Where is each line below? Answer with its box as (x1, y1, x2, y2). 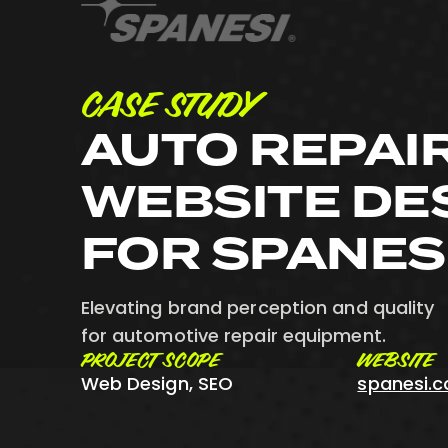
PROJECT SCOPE (80, 347, 221, 377)
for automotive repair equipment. (80, 323, 386, 353)
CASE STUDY (80, 82, 256, 132)
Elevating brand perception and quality (80, 295, 435, 325)
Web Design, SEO (80, 371, 234, 401)
